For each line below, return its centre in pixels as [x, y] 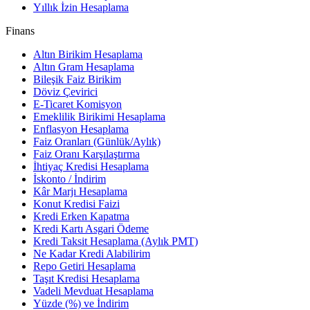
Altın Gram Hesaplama [84, 66]
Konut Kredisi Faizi [76, 203]
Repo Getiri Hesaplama [84, 266]
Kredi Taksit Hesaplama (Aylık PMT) [116, 241]
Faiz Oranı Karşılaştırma [86, 154]
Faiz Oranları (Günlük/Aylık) [97, 141]
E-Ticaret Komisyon [77, 104]
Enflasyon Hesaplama [81, 129]
